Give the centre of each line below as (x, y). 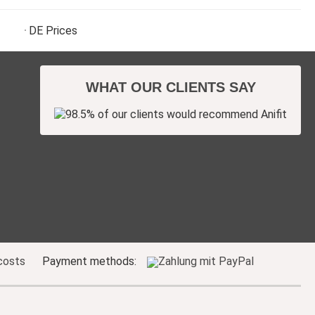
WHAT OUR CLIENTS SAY (171, 87)
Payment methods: (91, 261)
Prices (60, 31)
